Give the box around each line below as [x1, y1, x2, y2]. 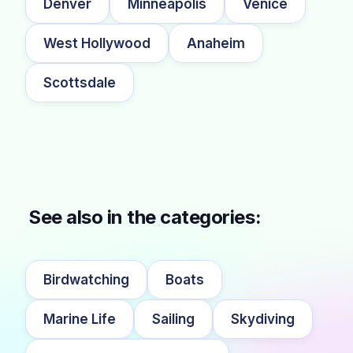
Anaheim [187, 35, 245, 51]
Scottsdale [43, 74, 116, 91]
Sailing [152, 310, 195, 327]
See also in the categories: [28, 206, 262, 229]
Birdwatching [43, 271, 129, 288]
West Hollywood [43, 35, 150, 51]
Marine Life [43, 310, 116, 327]
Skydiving [231, 310, 295, 327]
